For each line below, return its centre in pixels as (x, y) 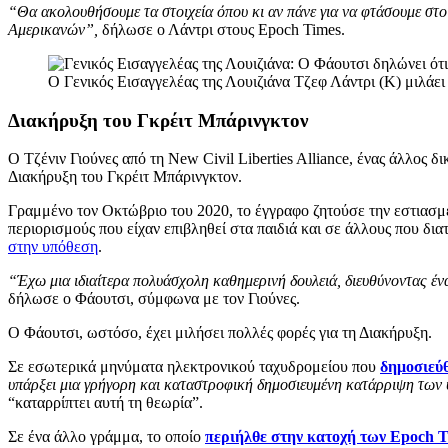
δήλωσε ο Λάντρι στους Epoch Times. (221, 29)
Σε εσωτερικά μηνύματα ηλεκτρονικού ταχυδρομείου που (192, 367)
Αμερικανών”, (53, 29)
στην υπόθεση (53, 247)
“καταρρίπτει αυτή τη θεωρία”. (105, 403)
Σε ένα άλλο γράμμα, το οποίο (106, 437)
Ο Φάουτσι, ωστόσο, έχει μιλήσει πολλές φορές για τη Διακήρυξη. (220, 333)
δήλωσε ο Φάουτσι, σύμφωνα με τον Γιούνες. (154, 299)
